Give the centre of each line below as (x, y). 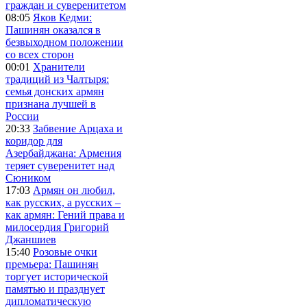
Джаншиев (31, 239)
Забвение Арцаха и (78, 128)
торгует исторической (57, 276)
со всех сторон (40, 54)
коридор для (34, 140)
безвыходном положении (64, 42)
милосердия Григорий (57, 227)
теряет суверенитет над (60, 165)
